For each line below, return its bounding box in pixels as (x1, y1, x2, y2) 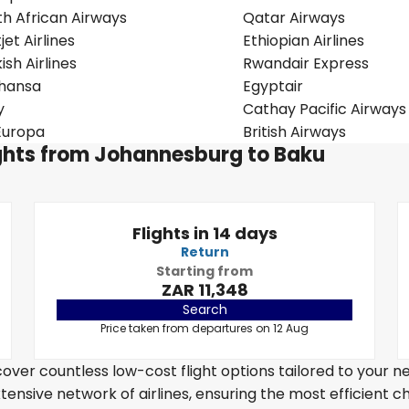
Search (182, 300, 227, 319)
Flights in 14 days (131, 222, 278, 245)
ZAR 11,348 (161, 278, 248, 301)
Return (180, 243, 229, 261)
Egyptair (243, 76, 303, 97)
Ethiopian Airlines (243, 30, 364, 51)
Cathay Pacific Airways (243, 99, 406, 120)
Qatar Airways (243, 7, 345, 28)
